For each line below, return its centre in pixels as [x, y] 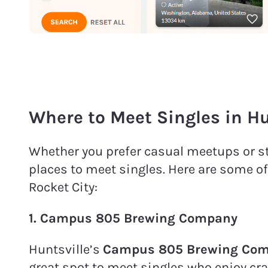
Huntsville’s [64, 249]
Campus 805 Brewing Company [139, 218]
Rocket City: [63, 187]
